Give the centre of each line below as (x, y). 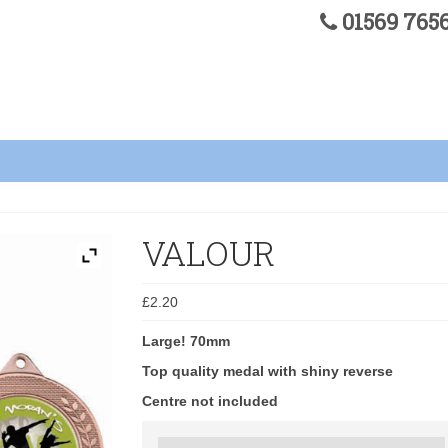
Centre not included (209, 400)
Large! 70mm (185, 340)
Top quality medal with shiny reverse (267, 370)
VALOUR (208, 252)
